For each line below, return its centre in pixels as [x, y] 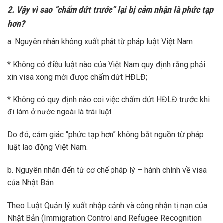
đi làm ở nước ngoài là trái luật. [60, 112]
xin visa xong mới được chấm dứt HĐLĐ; [77, 77]
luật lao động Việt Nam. [48, 147]
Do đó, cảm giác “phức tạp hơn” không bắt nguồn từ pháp [106, 135]
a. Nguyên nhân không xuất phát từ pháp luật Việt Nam [100, 41]
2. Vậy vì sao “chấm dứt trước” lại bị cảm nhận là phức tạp [110, 9]
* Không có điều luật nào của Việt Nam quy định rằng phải [106, 64]
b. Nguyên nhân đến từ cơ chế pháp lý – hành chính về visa [107, 170]
